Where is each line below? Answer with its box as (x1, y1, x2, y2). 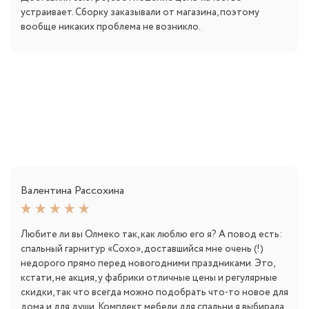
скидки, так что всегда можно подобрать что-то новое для (21, 286, 288, 300)
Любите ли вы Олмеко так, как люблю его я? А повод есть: (21, 228, 282, 242)
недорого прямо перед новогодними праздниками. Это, (21, 257, 275, 271)
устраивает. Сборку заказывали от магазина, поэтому (21, 6, 259, 20)
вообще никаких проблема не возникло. (21, 20, 201, 34)
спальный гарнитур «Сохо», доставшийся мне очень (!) (21, 242, 263, 257)
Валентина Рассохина (21, 183, 124, 199)
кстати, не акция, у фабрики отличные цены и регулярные (21, 271, 277, 286)
